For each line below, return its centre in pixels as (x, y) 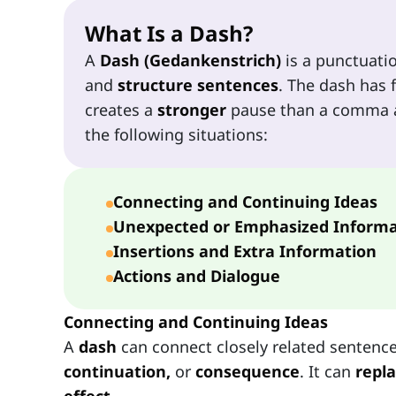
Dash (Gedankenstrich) (190, 61)
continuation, (117, 372)
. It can (327, 372)
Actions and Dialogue (197, 276)
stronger (192, 110)
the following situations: (176, 135)
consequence (247, 372)
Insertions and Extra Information (245, 251)
